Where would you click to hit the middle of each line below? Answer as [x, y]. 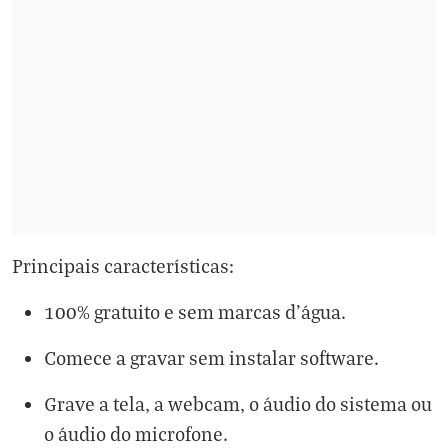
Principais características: [123, 266]
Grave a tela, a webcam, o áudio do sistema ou [238, 404]
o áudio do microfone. [136, 434]
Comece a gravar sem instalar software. [211, 358]
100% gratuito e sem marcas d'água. [195, 312]
